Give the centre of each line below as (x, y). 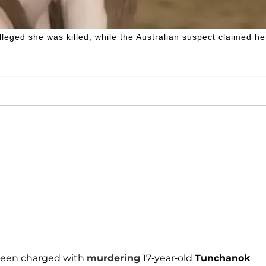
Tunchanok (222, 258)
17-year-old (167, 258)
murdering (113, 258)
